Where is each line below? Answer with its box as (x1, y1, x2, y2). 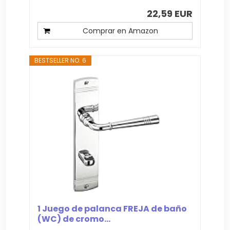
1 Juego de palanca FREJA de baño (37, 202, 187, 215)
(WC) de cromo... (37, 213, 111, 225)
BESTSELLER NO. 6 (34, 55, 87, 65)
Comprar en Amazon (82, 25, 158, 36)
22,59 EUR (146, 7, 193, 20)
